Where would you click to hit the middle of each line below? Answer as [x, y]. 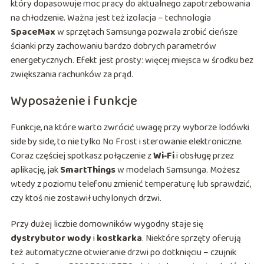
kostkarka [119, 239]
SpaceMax [33, 32]
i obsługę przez [204, 156]
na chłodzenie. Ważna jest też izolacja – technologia [110, 18]
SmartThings [88, 170]
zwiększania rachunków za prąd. [72, 75]
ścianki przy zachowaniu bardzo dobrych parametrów [113, 47]
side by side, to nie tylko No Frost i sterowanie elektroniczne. [126, 142]
